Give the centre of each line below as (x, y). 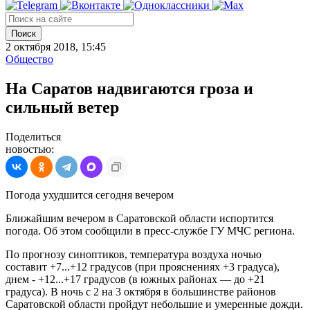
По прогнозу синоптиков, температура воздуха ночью (134, 254)
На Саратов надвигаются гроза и (129, 88)
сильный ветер (62, 107)
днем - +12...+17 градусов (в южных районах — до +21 (135, 279)
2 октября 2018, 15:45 (56, 47)
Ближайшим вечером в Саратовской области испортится (139, 218)
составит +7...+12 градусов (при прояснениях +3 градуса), (143, 266)
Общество (29, 59)
